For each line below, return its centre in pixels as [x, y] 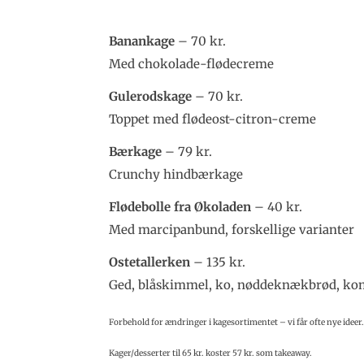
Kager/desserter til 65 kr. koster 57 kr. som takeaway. [211, 353]
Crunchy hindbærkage [176, 175]
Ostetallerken [150, 262]
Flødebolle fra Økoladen [180, 207]
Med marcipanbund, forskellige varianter [232, 230]
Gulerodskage [151, 97]
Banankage [142, 41]
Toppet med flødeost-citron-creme [213, 119]
